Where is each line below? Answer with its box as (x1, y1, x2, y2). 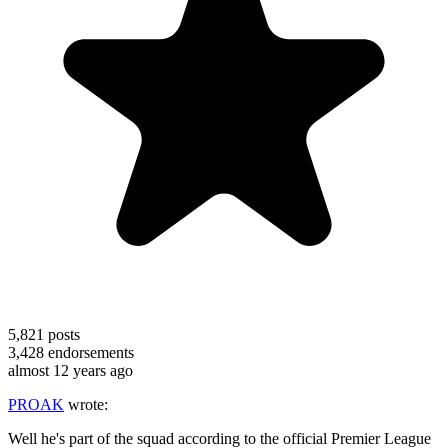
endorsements (44, 343, 134, 361)
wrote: (64, 395, 108, 413)
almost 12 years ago (8, 361, 133, 379)
